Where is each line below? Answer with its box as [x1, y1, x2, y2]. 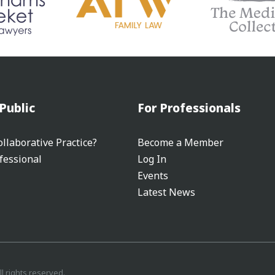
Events [137, 169, 168, 183]
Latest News [137, 185, 195, 199]
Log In [137, 152, 166, 166]
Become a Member [137, 136, 223, 150]
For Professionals [137, 99, 241, 117]
